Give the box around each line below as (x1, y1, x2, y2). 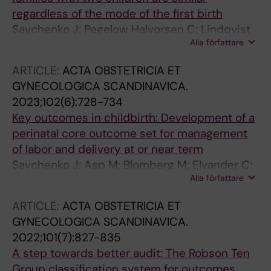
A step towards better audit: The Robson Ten (12, 245, 250, 261)
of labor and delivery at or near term (12, 141, 203, 157)
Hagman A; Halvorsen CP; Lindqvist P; (12, 172, 210, 188)
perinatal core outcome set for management (12, 125, 247, 141)
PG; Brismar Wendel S (12, 37, 126, 53)
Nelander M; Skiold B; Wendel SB (12, 188, 181, 204)
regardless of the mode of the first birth (12, 5, 223, 21)
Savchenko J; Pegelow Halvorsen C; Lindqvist (12, 21, 250, 37)
